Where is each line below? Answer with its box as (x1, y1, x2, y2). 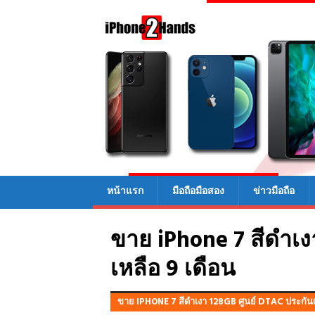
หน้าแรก (107, 184, 143, 196)
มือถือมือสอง (172, 184, 224, 196)
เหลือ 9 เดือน (110, 251, 236, 288)
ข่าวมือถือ (253, 184, 295, 196)
